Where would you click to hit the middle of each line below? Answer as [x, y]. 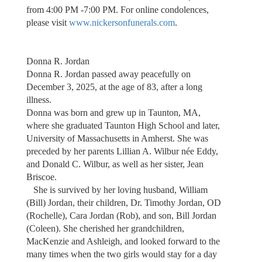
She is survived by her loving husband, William [117, 189]
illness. [39, 99]
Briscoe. [41, 177]
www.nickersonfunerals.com [122, 22]
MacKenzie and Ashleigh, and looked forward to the [123, 241]
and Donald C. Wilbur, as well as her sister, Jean [115, 164]
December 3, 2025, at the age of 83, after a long [114, 87]
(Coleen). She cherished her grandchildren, [105, 228]
